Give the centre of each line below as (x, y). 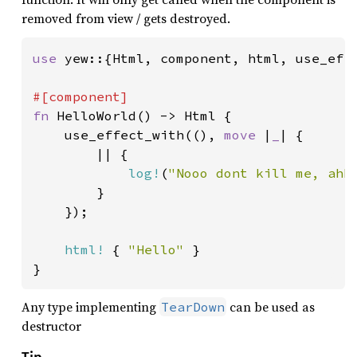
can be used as (271, 307)
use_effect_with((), (128, 135)
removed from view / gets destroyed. (126, 18)
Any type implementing (90, 307)
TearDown (193, 307)
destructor (51, 326)
